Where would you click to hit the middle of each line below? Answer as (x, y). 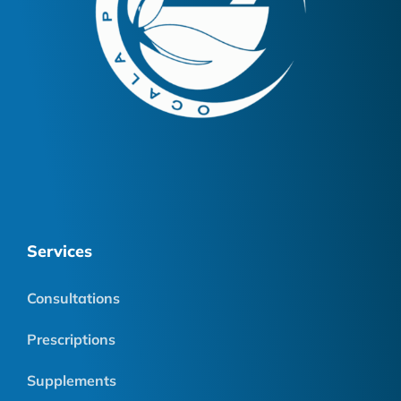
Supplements (72, 381)
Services (60, 252)
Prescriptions (71, 340)
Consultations (73, 299)
